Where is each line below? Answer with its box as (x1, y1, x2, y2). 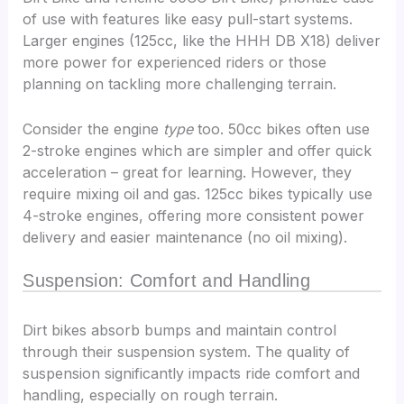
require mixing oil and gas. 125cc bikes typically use (23, 184, 373, 203)
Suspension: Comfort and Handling (23, 271, 310, 291)
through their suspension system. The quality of (23, 343, 351, 362)
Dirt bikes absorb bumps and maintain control (23, 321, 337, 340)
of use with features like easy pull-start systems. (23, 10, 353, 29)
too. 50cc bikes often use (193, 119, 371, 138)
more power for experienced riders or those (23, 53, 327, 72)
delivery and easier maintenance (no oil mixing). (23, 227, 348, 246)
